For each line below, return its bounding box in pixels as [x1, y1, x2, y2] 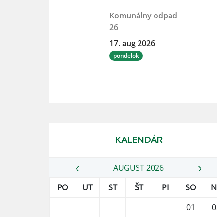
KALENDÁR [115, 135, 163, 145]
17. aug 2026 [109, 38, 155, 49]
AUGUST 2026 [113, 162, 164, 173]
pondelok [113, 51, 139, 60]
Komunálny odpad [109, 10, 177, 21]
